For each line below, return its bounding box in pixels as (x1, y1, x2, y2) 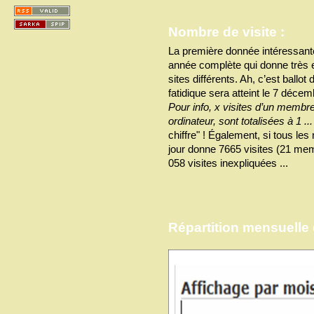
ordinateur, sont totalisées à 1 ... (168, 114, 313, 127)
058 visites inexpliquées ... (168, 156, 288, 169)
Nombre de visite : (168, 24, 285, 40)
